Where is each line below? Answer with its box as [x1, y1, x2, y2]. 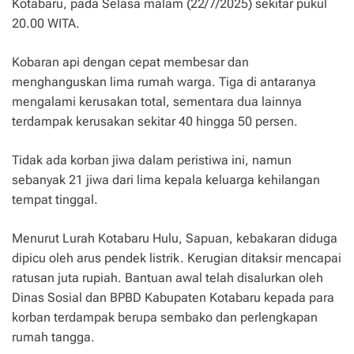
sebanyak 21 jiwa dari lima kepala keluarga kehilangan [12, 171, 320, 187]
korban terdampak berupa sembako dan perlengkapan [12, 309, 318, 325]
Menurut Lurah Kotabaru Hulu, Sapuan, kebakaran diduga [12, 230, 337, 246]
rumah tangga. [12, 329, 95, 345]
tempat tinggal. [12, 191, 98, 207]
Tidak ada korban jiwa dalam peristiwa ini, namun [12, 152, 292, 168]
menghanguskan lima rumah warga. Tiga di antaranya [12, 73, 316, 89]
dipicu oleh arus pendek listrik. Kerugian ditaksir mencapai [12, 250, 341, 265]
